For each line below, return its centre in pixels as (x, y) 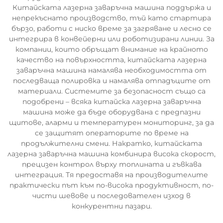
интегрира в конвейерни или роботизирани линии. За (111, 39)
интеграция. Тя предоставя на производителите (111, 175)
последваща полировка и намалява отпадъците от (111, 81)
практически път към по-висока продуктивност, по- (111, 185)
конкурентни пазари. (111, 206)
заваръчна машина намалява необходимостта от (111, 70)
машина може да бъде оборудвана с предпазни (111, 112)
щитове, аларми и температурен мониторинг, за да (111, 122)
